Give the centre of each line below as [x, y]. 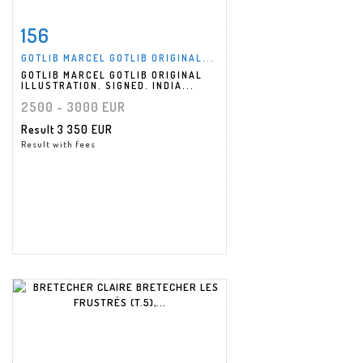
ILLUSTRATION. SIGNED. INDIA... [108, 85]
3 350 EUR [85, 129]
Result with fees [58, 144]
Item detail [73, 31]
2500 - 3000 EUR [73, 107]
